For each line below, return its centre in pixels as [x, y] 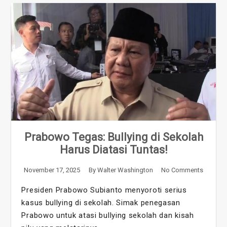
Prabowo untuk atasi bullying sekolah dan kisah [108, 216]
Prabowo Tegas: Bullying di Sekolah [113, 137]
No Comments [182, 170]
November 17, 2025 [52, 170]
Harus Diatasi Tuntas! [113, 150]
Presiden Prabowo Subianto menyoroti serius [104, 190]
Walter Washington [125, 170]
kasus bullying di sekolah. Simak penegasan [101, 203]
